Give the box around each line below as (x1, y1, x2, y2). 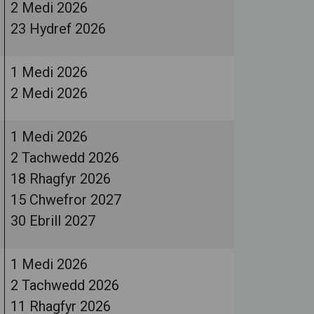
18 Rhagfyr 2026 (11, 170, 111, 187)
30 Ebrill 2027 (11, 212, 95, 229)
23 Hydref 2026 (11, 20, 106, 37)
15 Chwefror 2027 (11, 191, 121, 208)
